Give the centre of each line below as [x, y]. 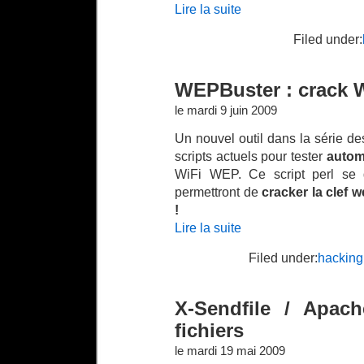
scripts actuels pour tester [251, 156]
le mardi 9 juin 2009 [226, 110]
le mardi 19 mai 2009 [230, 351]
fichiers [209, 331]
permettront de [219, 192]
